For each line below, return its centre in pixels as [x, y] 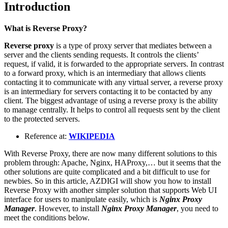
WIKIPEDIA [92, 136]
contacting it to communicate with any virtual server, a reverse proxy [113, 82]
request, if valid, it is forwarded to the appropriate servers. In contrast [114, 64]
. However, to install [68, 209]
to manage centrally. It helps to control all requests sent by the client [112, 110]
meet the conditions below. [47, 218]
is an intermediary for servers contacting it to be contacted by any [108, 92]
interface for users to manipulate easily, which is [82, 199]
